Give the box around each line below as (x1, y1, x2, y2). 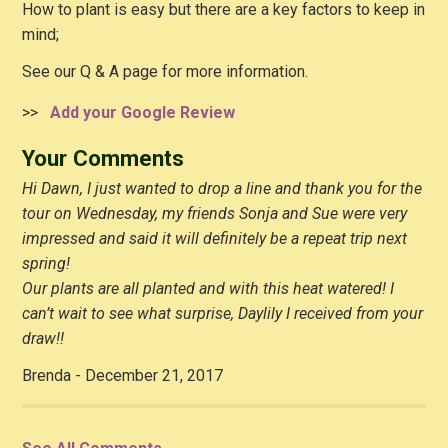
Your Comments (22, 144, 185, 171)
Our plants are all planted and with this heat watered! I (22, 278, 395, 298)
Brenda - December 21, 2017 (22, 365, 224, 385)
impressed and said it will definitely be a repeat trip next (22, 228, 408, 248)
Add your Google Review (42, 102, 236, 122)
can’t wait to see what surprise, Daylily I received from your (22, 303, 424, 323)
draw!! (22, 328, 65, 348)
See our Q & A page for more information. (22, 61, 317, 81)
